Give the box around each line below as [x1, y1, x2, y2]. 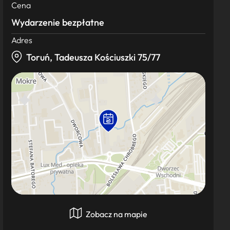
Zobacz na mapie [84, 209, 147, 219]
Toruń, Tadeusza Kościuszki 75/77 [26, 51, 160, 63]
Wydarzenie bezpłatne [11, 16, 104, 28]
